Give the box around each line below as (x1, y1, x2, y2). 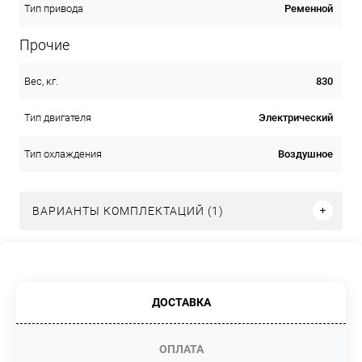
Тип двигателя (24, 111, 91, 124)
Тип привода (24, 2, 83, 15)
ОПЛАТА (158, 342, 204, 356)
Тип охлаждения (24, 147, 102, 160)
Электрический (259, 111, 333, 124)
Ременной (284, 2, 333, 15)
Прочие (19, 36, 69, 53)
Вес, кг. (24, 74, 58, 87)
